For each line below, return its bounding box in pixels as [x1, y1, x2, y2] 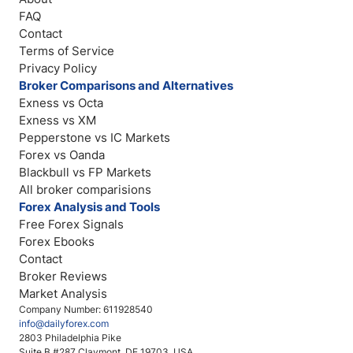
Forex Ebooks [19, 234, 95, 249]
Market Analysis [19, 286, 107, 301]
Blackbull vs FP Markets [19, 165, 151, 180]
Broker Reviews [19, 269, 107, 284]
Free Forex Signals [19, 217, 124, 232]
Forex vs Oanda [19, 147, 105, 162]
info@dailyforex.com [19, 318, 109, 329]
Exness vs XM [19, 113, 96, 128]
